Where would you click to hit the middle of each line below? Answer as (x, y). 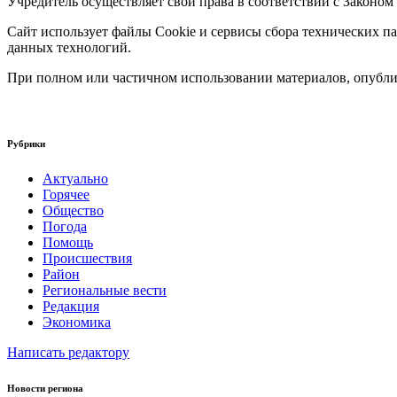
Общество (73, 210)
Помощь (68, 242)
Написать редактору (68, 352)
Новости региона (45, 388)
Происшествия (87, 258)
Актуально (75, 178)
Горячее (66, 194)
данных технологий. (69, 47)
